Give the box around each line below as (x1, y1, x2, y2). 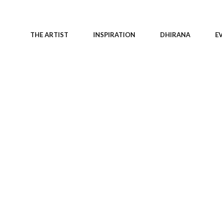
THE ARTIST (30, 31, 68, 39)
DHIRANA (160, 31, 190, 39)
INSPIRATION (93, 31, 135, 39)
